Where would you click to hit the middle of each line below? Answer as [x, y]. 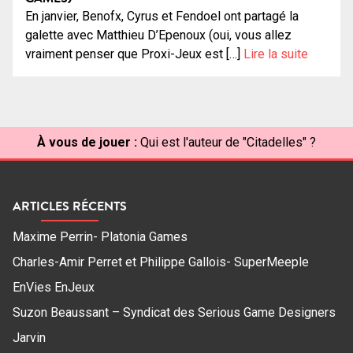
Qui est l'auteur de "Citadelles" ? [228, 142]
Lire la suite [276, 54]
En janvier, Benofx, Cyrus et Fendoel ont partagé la [162, 16]
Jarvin [29, 338]
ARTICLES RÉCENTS [70, 206]
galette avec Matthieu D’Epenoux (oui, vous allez [158, 35]
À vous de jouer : [87, 142]
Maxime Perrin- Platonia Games [100, 237]
